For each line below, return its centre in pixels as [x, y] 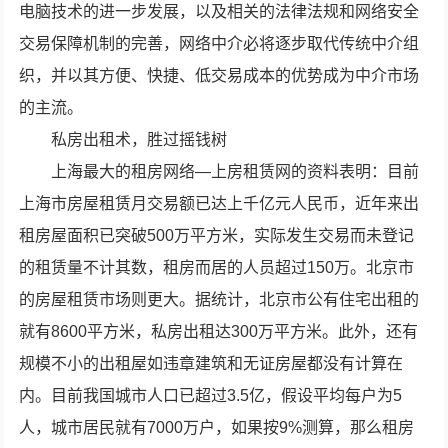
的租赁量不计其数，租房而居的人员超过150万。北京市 [217, 267]
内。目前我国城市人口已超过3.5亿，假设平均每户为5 [211, 395]
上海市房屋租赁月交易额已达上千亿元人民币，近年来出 [219, 203]
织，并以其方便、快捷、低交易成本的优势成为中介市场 [219, 75]
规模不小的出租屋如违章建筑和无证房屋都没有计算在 [211, 363]
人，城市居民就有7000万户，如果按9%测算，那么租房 [217, 427]
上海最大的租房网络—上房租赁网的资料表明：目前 [235, 171]
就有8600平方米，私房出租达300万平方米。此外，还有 [219, 331]
